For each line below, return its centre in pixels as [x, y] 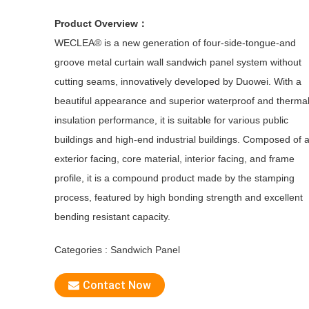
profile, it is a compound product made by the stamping [175, 178]
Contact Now [117, 285]
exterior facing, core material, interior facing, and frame [175, 159]
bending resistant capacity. [112, 217]
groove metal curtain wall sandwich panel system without [178, 62]
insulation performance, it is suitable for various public [171, 120]
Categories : [82, 250]
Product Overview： [101, 23]
